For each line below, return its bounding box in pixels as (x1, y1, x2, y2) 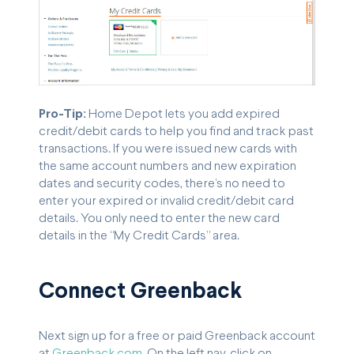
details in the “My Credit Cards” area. (39, 229, 239, 242)
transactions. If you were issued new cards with (39, 142, 297, 155)
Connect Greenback (39, 282, 242, 303)
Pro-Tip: (39, 107, 86, 120)
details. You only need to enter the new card (39, 212, 280, 224)
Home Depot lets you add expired (86, 107, 280, 120)
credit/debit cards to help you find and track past (39, 125, 314, 137)
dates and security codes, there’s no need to (39, 177, 285, 190)
